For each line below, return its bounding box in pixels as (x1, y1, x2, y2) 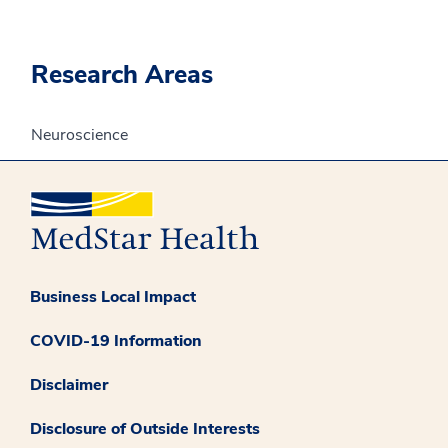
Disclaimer (30, 373, 108, 396)
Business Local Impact (30, 285, 196, 308)
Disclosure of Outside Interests (30, 417, 260, 440)
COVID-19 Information (30, 329, 202, 352)
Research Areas (31, 58, 213, 92)
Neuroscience (31, 124, 128, 146)
